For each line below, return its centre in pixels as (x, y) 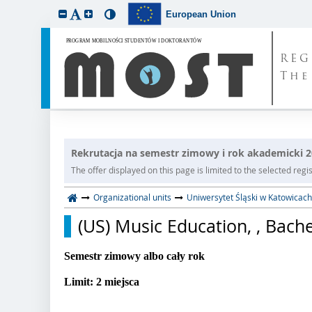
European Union (201, 14)
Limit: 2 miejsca (102, 282)
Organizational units (132, 197)
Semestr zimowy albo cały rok (134, 256)
